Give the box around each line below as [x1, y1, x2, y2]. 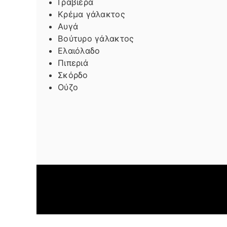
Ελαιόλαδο [58, 45, 100, 56]
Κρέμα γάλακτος [58, 9, 125, 19]
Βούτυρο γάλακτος [58, 33, 134, 44]
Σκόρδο [58, 69, 88, 80]
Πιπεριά [58, 57, 88, 68]
